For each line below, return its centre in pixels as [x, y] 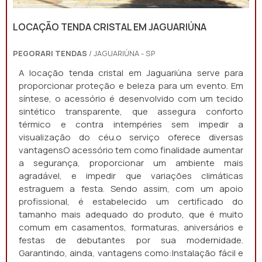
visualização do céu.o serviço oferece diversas [131, 137]
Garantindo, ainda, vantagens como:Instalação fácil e [131, 253]
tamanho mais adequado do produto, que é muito [131, 214]
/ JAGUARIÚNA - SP [121, 53]
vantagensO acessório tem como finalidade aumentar [131, 150]
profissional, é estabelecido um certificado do [131, 201]
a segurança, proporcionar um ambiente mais [131, 163]
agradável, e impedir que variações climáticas [131, 176]
